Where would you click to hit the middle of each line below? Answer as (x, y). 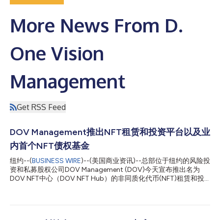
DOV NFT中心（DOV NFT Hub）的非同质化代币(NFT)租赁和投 (107, 178)
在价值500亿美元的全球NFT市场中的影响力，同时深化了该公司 (109, 205)
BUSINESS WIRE (56, 161)
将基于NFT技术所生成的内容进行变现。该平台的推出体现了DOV (110, 196)
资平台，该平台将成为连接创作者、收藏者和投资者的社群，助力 (110, 187)
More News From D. (96, 25)
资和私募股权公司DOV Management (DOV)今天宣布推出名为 (105, 169)
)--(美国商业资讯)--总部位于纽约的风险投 (146, 161)
